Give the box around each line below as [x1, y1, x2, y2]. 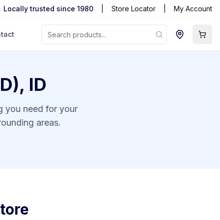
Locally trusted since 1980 [3, 4, 93, 13]
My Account [174, 4, 212, 13]
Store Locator [111, 4, 156, 13]
